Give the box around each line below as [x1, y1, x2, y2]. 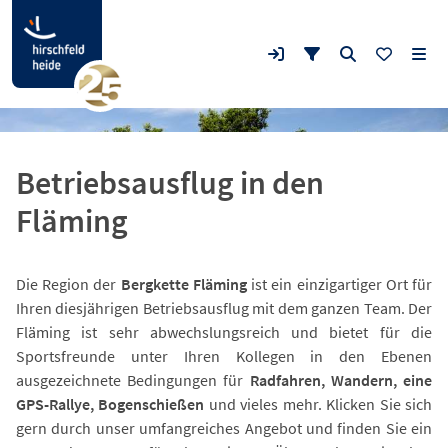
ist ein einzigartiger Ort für [246, 274, 433, 294]
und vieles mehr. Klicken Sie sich [204, 394, 433, 414]
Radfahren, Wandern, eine [243, 370, 433, 390]
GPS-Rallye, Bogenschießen [16, 394, 205, 414]
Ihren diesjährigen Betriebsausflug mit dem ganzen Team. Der [16, 298, 432, 318]
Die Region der [16, 274, 121, 294]
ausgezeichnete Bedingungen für [16, 370, 244, 390]
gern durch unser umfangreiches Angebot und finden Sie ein [16, 418, 432, 438]
